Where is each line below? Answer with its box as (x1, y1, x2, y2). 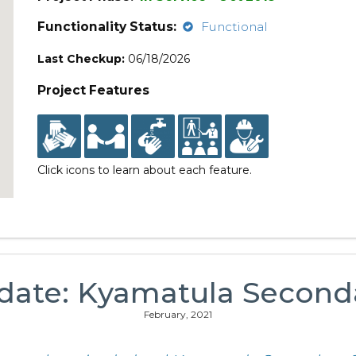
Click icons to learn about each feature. (37, 163, 253, 177)
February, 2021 (143, 308, 212, 320)
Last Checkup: (37, 52, 126, 66)
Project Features (37, 83, 150, 98)
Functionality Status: (37, 19, 177, 34)
